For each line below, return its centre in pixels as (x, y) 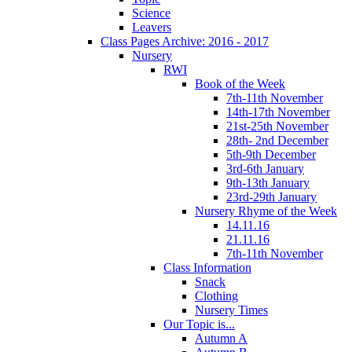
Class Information (207, 268)
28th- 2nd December (277, 141)
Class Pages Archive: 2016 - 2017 (185, 42)
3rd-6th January (265, 169)
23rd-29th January (271, 197)
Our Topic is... (199, 324)
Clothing (216, 296)
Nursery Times (231, 310)
